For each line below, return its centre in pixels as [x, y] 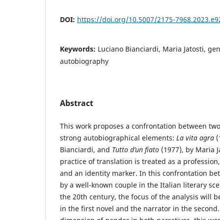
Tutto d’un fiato [136, 150]
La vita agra [195, 138]
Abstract [77, 103]
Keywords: [79, 49]
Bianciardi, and [86, 150]
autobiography [84, 61]
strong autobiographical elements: [118, 138]
